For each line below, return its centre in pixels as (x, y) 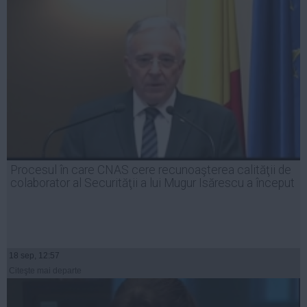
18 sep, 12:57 (34, 256)
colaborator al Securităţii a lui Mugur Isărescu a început (152, 183)
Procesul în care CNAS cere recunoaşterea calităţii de (151, 170)
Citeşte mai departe (45, 271)
